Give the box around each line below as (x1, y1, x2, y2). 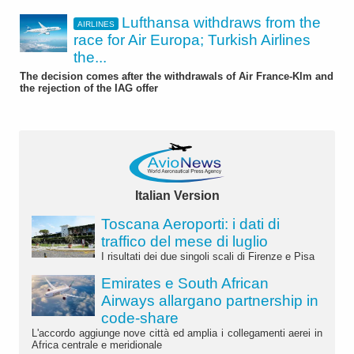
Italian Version (134, 188, 220, 202)
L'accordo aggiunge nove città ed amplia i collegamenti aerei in (32, 326, 322, 339)
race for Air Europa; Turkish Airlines (73, 32, 311, 49)
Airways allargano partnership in (101, 292, 318, 309)
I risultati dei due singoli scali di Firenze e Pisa (101, 250, 314, 262)
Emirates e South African (101, 274, 269, 292)
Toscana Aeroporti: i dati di (101, 215, 280, 232)
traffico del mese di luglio (101, 232, 268, 250)
